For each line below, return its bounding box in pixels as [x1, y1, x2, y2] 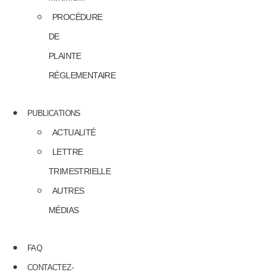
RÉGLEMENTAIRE [49, 70, 116, 80]
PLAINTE [49, 50, 81, 61]
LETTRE [52, 146, 83, 157]
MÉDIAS [49, 205, 79, 215]
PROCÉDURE [52, 12, 103, 22]
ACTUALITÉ [52, 127, 96, 137]
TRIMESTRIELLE [49, 166, 111, 176]
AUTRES [52, 185, 84, 195]
